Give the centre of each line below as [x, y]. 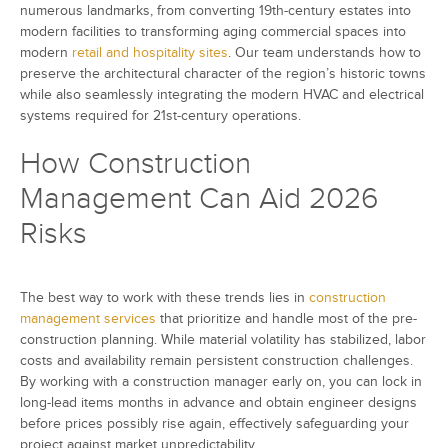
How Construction [135, 164]
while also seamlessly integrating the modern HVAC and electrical [222, 95]
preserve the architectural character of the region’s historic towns [223, 74]
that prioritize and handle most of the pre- [286, 319]
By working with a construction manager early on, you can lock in [221, 382]
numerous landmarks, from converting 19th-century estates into [215, 11]
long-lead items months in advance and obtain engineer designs [218, 403]
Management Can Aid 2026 [199, 199]
